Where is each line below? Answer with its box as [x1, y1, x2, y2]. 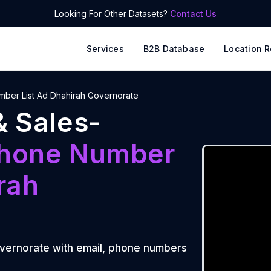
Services [87, 44, 124, 54]
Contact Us [170, 8, 217, 19]
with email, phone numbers [50, 242, 187, 254]
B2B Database [143, 44, 205, 54]
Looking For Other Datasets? [54, 8, 170, 19]
